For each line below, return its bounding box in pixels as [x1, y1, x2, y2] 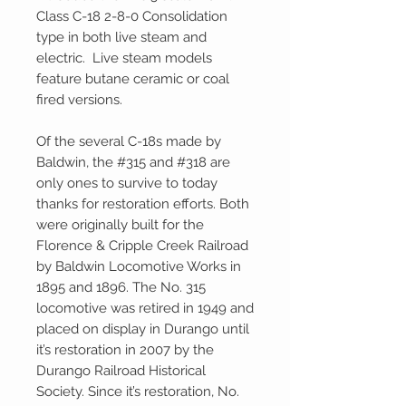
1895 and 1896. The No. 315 [36, 279, 206, 296]
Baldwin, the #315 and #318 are [36, 154, 230, 171]
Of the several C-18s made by [36, 133, 221, 150]
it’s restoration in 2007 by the [36, 342, 214, 359]
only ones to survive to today [36, 175, 217, 192]
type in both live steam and [36, 29, 207, 46]
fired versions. [36, 92, 130, 109]
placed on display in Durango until [36, 321, 249, 338]
